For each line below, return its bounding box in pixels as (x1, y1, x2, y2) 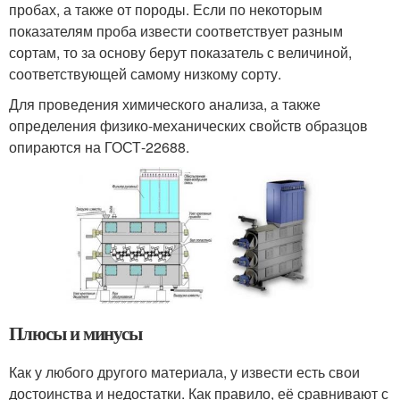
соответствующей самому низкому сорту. (9, 62, 281, 84)
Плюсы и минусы (9, 320, 143, 347)
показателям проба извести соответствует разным (9, 20, 343, 41)
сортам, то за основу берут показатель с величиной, (9, 41, 352, 62)
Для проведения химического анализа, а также (9, 93, 321, 114)
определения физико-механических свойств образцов (9, 114, 368, 136)
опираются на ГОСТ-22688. (9, 136, 189, 157)
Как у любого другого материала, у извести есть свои (9, 362, 360, 383)
